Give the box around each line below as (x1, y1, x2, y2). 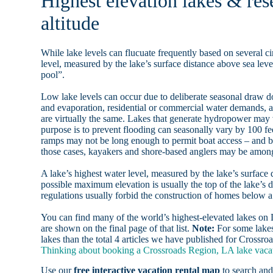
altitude (41, 12, 100, 34)
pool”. (41, 69, 65, 80)
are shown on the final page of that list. (41, 223, 193, 234)
